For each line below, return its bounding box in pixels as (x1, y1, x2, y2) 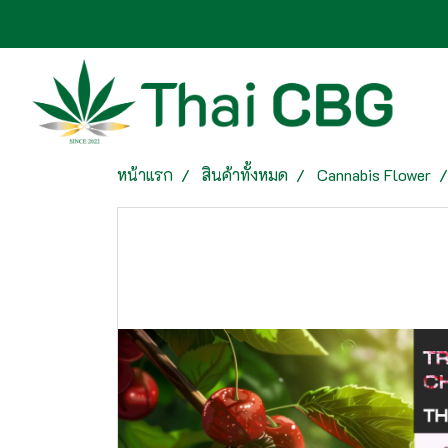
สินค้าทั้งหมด (202, 164, 288, 185)
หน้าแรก (117, 164, 173, 185)
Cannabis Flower (317, 164, 431, 185)
